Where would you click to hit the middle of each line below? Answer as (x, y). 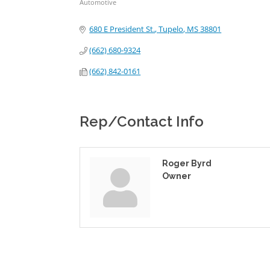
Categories (103, 11)
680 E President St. (122, 29)
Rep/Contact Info (142, 122)
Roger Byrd (187, 164)
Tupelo (171, 29)
